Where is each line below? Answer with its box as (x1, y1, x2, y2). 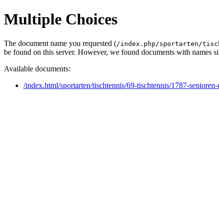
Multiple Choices (4, 10, 117, 28)
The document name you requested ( (4, 39, 116, 47)
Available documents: (4, 64, 70, 73)
